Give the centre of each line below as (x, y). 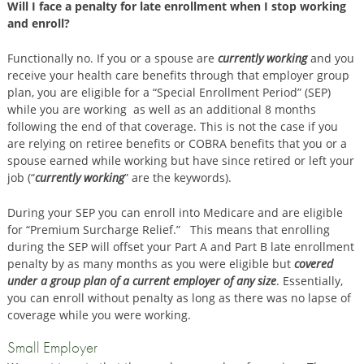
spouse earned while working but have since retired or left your (180, 161)
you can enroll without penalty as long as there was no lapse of (179, 298)
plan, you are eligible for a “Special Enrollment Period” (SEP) (169, 93)
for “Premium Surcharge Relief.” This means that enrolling (168, 230)
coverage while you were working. (99, 315)
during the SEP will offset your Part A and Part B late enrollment (180, 247)
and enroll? (38, 24)
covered (312, 264)
